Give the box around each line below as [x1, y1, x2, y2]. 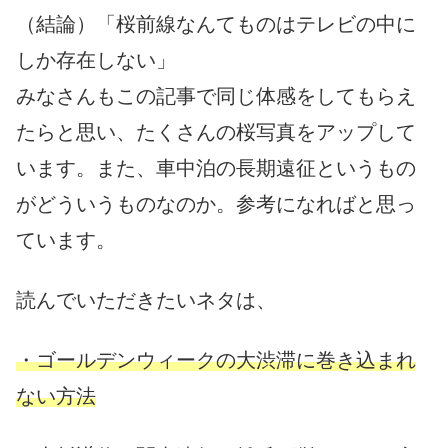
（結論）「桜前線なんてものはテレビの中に [16, 13, 416, 36]
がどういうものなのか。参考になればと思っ [16, 193, 416, 216]
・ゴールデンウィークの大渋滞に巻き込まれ [16, 349, 416, 372]
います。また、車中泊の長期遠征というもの [16, 157, 416, 180]
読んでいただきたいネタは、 [16, 289, 276, 312]
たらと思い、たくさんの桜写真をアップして [16, 121, 416, 144]
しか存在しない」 [16, 49, 176, 72]
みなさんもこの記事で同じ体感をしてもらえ [16, 85, 416, 108]
